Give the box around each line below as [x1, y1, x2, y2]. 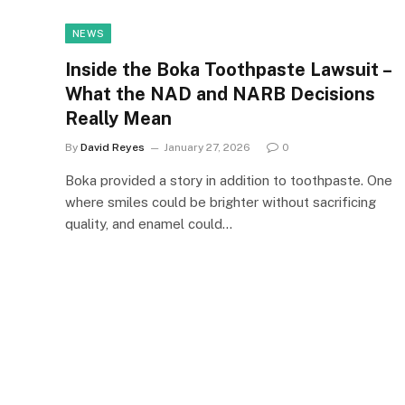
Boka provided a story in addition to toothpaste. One [65, 172, 392, 188]
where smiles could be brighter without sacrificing [65, 193, 376, 210]
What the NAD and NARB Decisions [65, 82, 375, 105]
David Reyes [80, 140, 145, 154]
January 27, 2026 [164, 140, 250, 154]
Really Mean [65, 107, 172, 129]
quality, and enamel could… [65, 215, 232, 231]
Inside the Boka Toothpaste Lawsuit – [65, 58, 391, 80]
